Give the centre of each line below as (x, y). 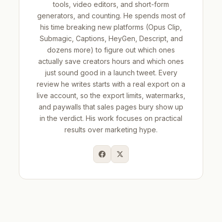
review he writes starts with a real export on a (111, 84)
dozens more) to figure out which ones (111, 50)
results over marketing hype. (111, 130)
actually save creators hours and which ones (111, 61)
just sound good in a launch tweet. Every (111, 73)
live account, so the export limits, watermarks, (111, 96)
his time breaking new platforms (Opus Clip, (111, 27)
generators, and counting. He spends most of (111, 16)
